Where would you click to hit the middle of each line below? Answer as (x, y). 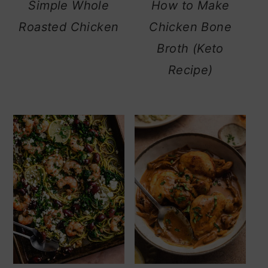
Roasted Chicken (69, 27)
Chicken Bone (191, 27)
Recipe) (190, 70)
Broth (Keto (190, 49)
